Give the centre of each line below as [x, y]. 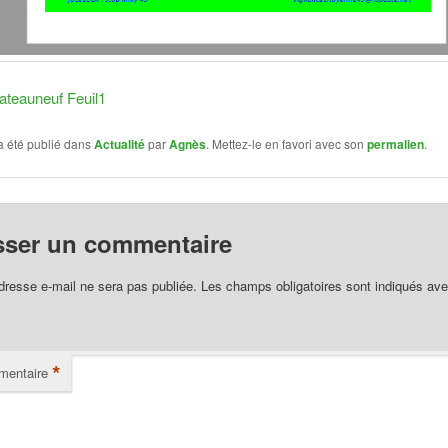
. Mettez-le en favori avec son [287, 143]
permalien [396, 143]
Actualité [120, 143]
